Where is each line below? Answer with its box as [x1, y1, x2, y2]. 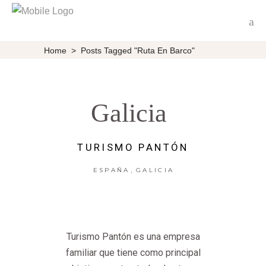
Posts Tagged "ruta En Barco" [81, 45, 195, 55]
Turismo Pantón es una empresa [66, 231, 200, 243]
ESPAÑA [93, 166, 130, 175]
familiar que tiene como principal [65, 247, 201, 259]
